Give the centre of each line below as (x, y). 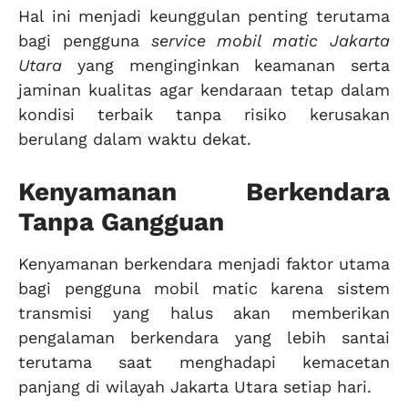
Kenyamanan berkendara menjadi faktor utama (204, 264)
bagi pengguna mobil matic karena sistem (204, 289)
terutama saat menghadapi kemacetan (204, 362)
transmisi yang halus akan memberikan (204, 313)
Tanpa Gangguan (121, 222)
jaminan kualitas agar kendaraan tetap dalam (204, 89)
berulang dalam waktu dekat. (135, 138)
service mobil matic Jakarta (270, 40)
